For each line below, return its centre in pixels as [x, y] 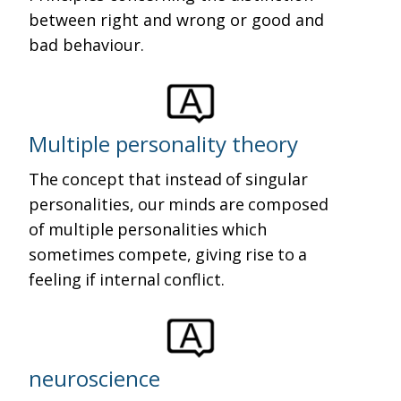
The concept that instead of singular [171, 179]
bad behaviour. [87, 45]
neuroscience [95, 378]
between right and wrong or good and [177, 20]
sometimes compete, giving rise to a [170, 254]
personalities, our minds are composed [181, 204]
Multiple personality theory [164, 144]
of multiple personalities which [150, 229]
